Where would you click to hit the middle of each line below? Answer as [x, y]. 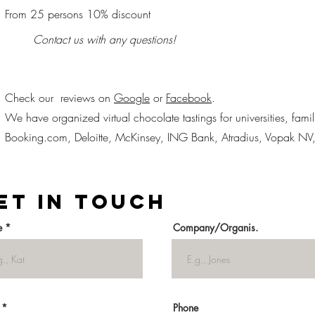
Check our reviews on [59, 98]
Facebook [189, 98]
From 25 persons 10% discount [78, 14]
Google [132, 98]
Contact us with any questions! [104, 40]
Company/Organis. [216, 228]
